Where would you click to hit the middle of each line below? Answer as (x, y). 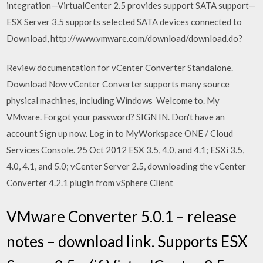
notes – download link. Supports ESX (127, 241)
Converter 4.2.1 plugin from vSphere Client (91, 183)
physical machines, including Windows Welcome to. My (113, 100)
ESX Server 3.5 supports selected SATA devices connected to (124, 21)
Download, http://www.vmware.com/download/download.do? (125, 38)
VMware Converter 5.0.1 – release (122, 216)
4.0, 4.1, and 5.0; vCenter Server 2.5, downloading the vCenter (127, 166)
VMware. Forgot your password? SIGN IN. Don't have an (116, 117)
